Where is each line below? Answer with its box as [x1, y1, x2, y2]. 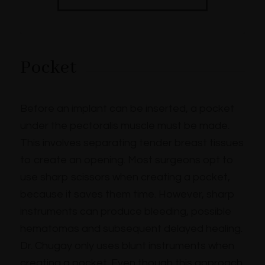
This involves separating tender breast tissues [20, 137, 244, 149]
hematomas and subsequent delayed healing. [20, 223, 243, 235]
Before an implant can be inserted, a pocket [20, 103, 234, 115]
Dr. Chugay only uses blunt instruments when [20, 240, 234, 252]
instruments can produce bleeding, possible [20, 206, 231, 218]
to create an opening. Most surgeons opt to [20, 154, 234, 166]
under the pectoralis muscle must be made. [20, 120, 230, 132]
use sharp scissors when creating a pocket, [20, 172, 230, 183]
